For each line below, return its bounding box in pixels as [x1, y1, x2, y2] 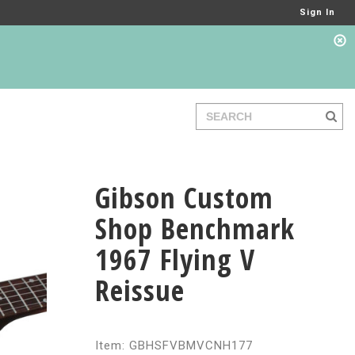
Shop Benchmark [94, 209, 295, 248]
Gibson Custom [94, 178, 273, 217]
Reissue [94, 271, 185, 310]
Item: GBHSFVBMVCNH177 [94, 338, 253, 353]
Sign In [300, 7, 335, 17]
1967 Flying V [94, 240, 255, 279]
